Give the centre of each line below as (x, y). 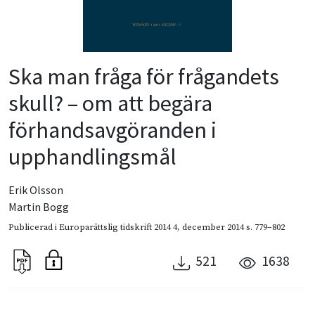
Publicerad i (34, 227)
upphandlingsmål (92, 156)
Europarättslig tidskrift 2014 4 (118, 227)
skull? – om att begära (110, 103)
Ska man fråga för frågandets (144, 76)
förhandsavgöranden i (112, 130)
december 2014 (213, 227)
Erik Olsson (36, 189)
